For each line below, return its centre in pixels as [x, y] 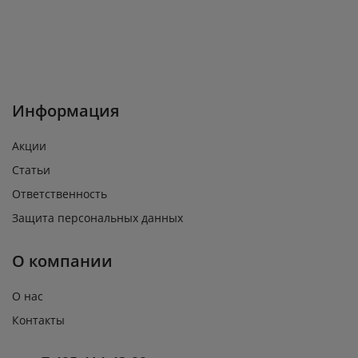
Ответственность [60, 193]
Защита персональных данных [97, 217]
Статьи [31, 169]
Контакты [38, 320]
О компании [62, 261]
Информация [66, 110]
